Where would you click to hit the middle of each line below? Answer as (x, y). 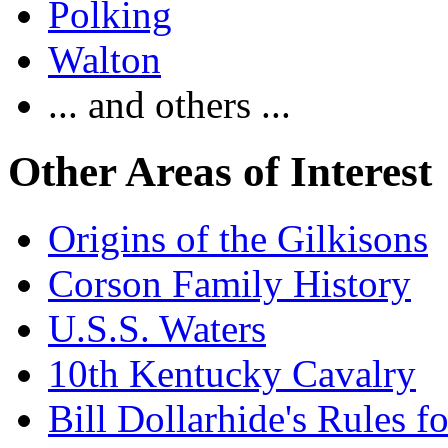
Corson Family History (229, 284)
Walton (104, 60)
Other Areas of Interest (220, 172)
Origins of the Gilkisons (238, 239)
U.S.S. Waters (157, 329)
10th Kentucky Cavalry (232, 374)
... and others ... (169, 105)
